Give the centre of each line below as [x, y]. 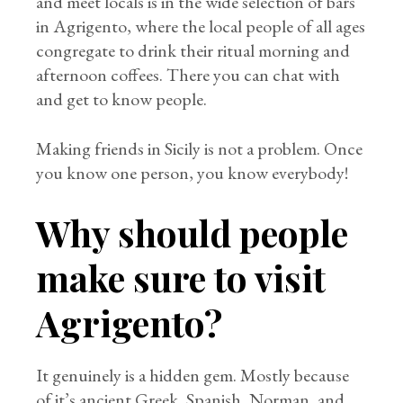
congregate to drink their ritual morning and [193, 50]
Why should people [193, 233]
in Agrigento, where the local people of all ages [201, 26]
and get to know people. [122, 99]
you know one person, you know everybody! [193, 173]
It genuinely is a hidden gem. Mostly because [193, 375]
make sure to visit [181, 278]
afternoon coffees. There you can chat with [188, 75]
